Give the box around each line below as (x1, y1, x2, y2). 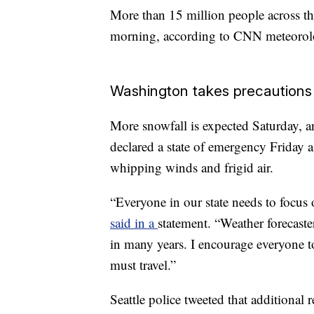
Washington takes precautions (110, 81, 312, 100)
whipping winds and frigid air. (110, 158, 273, 176)
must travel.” (110, 255, 176, 273)
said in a (110, 213, 158, 231)
